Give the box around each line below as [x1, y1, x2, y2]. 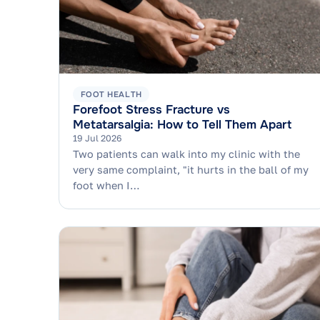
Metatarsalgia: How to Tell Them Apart [73, 117, 292, 133]
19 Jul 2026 [73, 133, 123, 144]
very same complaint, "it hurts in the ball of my [73, 163, 309, 176]
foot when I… [73, 179, 141, 191]
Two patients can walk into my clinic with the [73, 147, 301, 160]
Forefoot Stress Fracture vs [73, 102, 231, 118]
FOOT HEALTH [80, 89, 142, 100]
